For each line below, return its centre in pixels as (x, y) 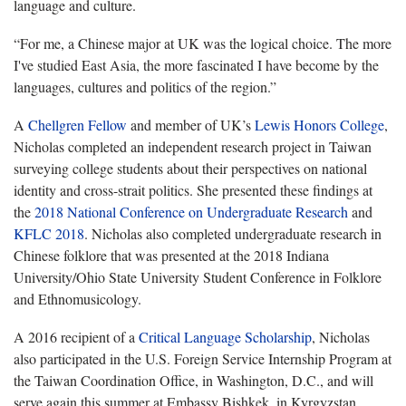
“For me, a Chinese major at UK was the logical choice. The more (203, 43)
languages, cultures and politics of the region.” (145, 86)
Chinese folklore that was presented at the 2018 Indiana (171, 255)
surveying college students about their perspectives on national (190, 168)
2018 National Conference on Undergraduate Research (191, 211)
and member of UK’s (191, 124)
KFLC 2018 (49, 233)
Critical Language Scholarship (225, 336)
